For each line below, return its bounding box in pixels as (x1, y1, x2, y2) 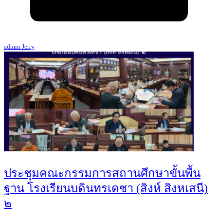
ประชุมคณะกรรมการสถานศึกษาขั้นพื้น (4, 167, 200, 180)
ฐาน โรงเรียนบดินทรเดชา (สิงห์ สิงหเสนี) (4, 182, 208, 195)
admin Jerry (4, 43, 35, 51)
